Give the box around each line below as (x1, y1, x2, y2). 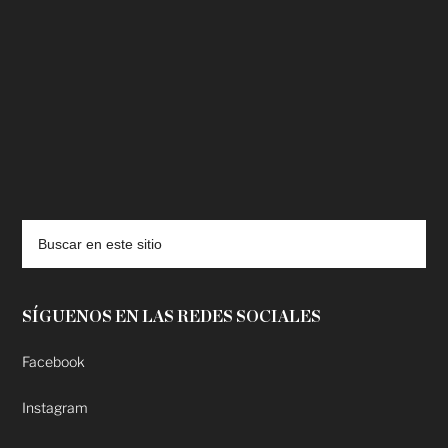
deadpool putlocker (69, 189, 189, 206)
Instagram (22, 399, 89, 417)
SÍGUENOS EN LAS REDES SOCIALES (22, 309, 322, 326)
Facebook (22, 353, 86, 371)
